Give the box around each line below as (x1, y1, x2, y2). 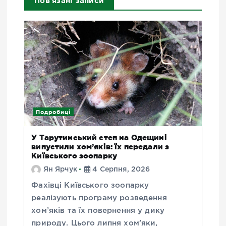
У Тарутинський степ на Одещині (31, 133, 167, 142)
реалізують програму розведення (31, 194, 167, 201)
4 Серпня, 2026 (90, 166, 150, 173)
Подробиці (36, 108, 71, 115)
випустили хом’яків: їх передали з (31, 142, 169, 151)
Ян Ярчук (43, 166, 77, 173)
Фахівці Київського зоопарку (31, 182, 149, 189)
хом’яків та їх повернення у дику (31, 207, 165, 214)
